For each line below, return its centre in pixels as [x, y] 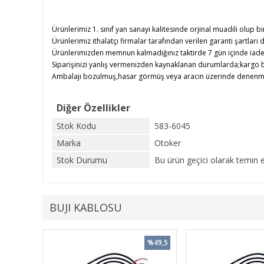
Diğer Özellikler [93, 108]
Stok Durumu [82, 160]
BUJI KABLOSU [86, 207]
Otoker [168, 143]
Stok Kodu [76, 126]
